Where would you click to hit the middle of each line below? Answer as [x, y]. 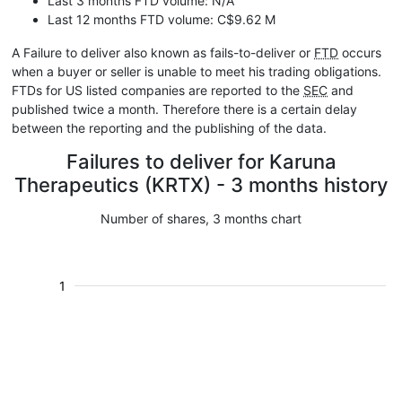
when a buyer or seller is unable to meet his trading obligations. [197, 71]
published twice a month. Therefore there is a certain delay [184, 109]
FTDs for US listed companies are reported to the [157, 90]
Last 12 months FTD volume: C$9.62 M [162, 19]
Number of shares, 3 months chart [201, 218]
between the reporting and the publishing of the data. [169, 128]
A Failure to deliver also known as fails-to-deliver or [163, 52]
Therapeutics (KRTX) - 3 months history [201, 185]
